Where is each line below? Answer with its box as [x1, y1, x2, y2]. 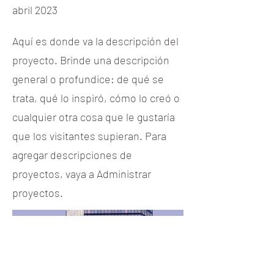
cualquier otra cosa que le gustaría [12, 110, 175, 124]
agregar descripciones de [12, 148, 132, 161]
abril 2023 [12, 3, 57, 17]
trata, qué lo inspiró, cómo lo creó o [12, 91, 180, 105]
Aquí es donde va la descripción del [12, 34, 179, 48]
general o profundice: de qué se [12, 72, 164, 86]
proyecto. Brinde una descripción [12, 53, 169, 67]
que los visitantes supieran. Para [12, 129, 166, 143]
